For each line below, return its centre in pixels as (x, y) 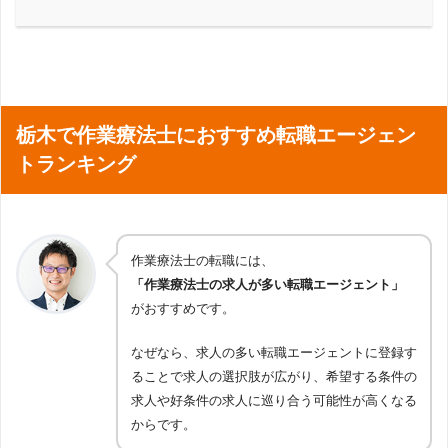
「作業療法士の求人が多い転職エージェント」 (267, 285)
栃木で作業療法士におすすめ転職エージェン (216, 135)
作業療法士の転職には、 (202, 261)
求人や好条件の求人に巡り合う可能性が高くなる (274, 400)
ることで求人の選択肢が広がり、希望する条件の (274, 376)
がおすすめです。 (183, 309)
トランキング (76, 164)
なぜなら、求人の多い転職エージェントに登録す (274, 352)
